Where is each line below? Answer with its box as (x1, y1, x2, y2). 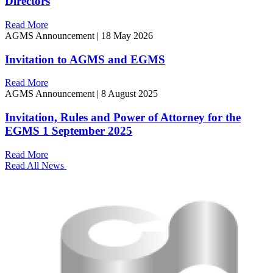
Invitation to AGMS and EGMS (5, 52, 165, 66)
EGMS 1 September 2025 (5, 124, 132, 137)
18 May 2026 (101, 30, 153, 41)
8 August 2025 (101, 88, 158, 99)
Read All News (5, 160, 66, 171)
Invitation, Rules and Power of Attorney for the (5, 110, 241, 124)
